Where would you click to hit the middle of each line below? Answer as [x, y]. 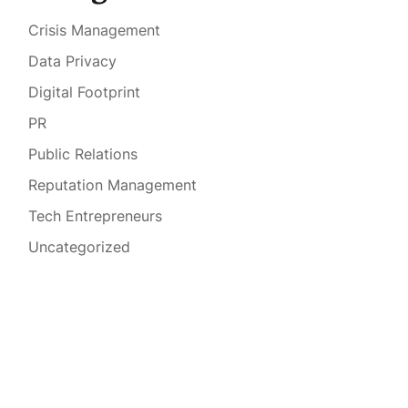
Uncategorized [79, 247]
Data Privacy [72, 61]
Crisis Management [94, 31]
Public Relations [82, 154]
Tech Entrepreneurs [95, 216]
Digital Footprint [84, 92]
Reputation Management [112, 185]
